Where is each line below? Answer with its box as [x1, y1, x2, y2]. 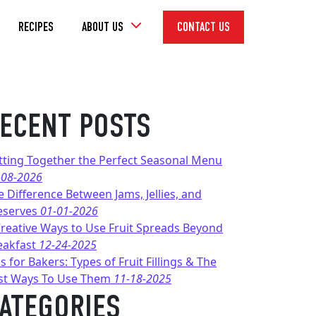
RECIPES [18, 18, 54, 35]
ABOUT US [82, 18, 123, 35]
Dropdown [126, 35, 184, 51]
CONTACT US [177, 18, 230, 35]
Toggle [126, 18, 162, 34]
